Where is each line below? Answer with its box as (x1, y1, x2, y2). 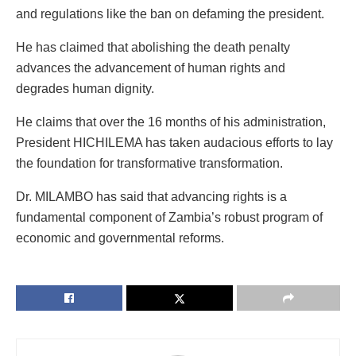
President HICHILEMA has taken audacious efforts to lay (16, 136, 333, 150)
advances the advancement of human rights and (16, 61, 285, 75)
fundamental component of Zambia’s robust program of (16, 211, 323, 225)
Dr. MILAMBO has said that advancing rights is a (16, 190, 287, 204)
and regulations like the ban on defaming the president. (16, 7, 324, 21)
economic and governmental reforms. (16, 231, 224, 246)
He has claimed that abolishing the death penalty (16, 41, 290, 55)
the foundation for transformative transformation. (16, 157, 283, 171)
